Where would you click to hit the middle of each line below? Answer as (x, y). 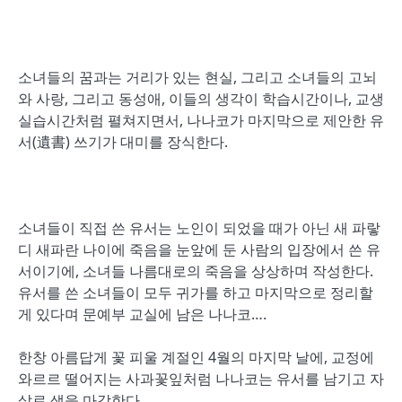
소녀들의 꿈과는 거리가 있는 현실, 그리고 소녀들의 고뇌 (197, 77)
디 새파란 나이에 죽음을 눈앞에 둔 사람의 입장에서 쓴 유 (199, 249)
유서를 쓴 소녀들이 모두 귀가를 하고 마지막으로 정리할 (196, 293)
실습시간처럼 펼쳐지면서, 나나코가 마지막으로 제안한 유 (201, 120)
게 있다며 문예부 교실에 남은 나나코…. (142, 314)
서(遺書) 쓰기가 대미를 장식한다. (123, 142)
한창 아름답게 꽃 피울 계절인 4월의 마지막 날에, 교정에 (196, 357)
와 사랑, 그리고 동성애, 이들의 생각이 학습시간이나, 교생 (201, 99)
